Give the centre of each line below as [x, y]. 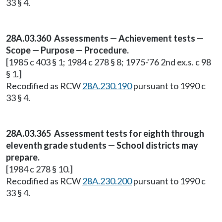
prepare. [23, 157]
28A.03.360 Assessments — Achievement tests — [105, 38]
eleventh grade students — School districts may [102, 145]
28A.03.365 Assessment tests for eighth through [105, 133]
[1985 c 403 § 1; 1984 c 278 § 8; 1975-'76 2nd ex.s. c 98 [109, 62]
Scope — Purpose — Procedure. [67, 50]
